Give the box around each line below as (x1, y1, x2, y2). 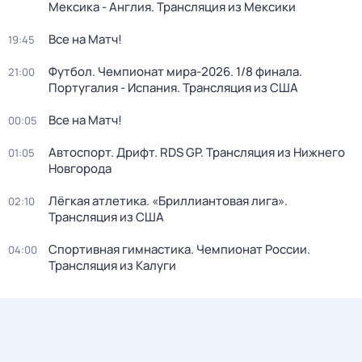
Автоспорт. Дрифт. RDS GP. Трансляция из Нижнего (48, 144, 345, 161)
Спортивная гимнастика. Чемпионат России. (48, 241, 310, 258)
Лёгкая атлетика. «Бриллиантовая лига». (48, 192, 288, 209)
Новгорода (48, 160, 112, 177)
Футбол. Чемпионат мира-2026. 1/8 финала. (48, 63, 302, 80)
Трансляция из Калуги (48, 257, 176, 274)
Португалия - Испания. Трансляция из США (48, 79, 298, 96)
